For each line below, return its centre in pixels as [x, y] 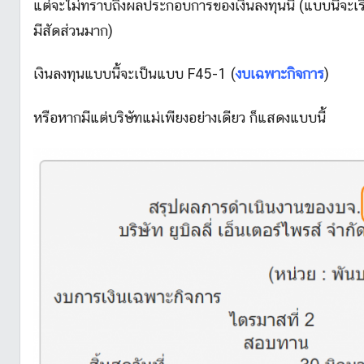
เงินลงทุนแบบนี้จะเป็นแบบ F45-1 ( [134, 74]
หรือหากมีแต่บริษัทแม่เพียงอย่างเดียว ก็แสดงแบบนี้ [180, 117]
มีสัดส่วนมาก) [73, 30]
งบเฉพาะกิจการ [280, 74]
